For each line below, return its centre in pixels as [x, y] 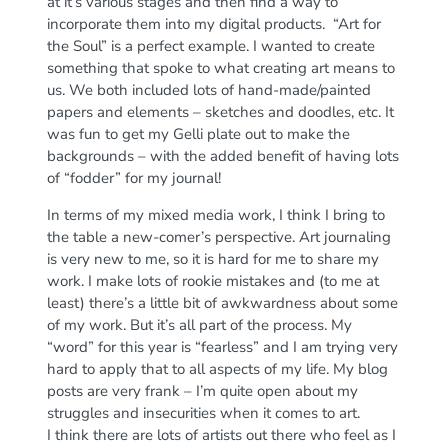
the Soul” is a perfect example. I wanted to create [210, 45]
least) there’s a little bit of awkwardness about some [222, 302]
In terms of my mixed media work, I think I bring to [215, 214]
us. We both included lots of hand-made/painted [208, 89]
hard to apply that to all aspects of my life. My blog [217, 368]
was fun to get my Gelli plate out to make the [198, 133]
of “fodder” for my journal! [133, 177]
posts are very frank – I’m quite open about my [202, 390]
